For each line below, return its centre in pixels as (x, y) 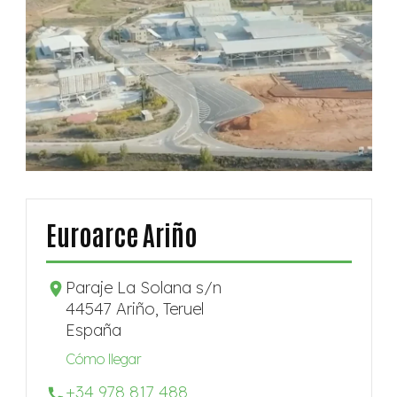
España (93, 330)
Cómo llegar (103, 358)
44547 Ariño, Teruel (134, 308)
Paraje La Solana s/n (143, 287)
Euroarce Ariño (121, 233)
